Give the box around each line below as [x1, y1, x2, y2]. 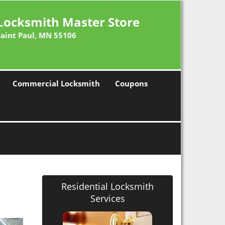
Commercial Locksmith [13, 78, 100, 88]
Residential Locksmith [61, 180, 154, 192]
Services [90, 192, 125, 204]
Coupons [115, 78, 148, 88]
